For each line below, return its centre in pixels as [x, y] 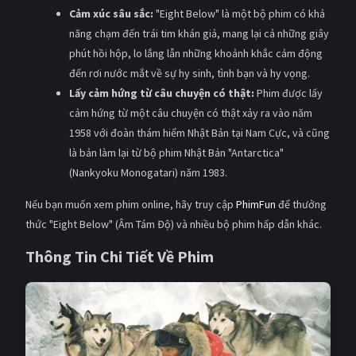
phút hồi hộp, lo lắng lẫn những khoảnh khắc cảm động [195, 53]
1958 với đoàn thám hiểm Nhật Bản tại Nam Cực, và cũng [199, 132]
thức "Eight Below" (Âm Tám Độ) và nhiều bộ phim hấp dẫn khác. [174, 224]
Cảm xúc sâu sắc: [111, 13]
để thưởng [301, 204]
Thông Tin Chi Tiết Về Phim [120, 256]
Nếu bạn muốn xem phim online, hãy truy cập [131, 204]
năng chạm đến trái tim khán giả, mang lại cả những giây [199, 33]
